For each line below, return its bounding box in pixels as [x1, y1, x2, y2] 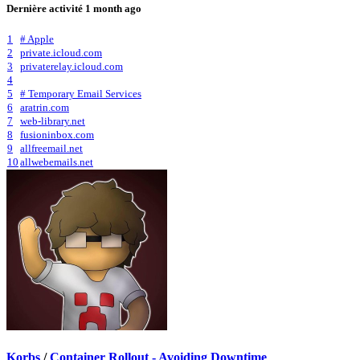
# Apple [20, 33, 54, 45]
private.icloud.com [20, 47, 102, 59]
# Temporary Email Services [20, 88, 141, 100]
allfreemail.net [20, 142, 83, 154]
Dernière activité [6, 2, 85, 14]
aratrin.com [20, 101, 69, 113]
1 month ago [85, 2, 141, 14]
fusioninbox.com [20, 129, 94, 141]
